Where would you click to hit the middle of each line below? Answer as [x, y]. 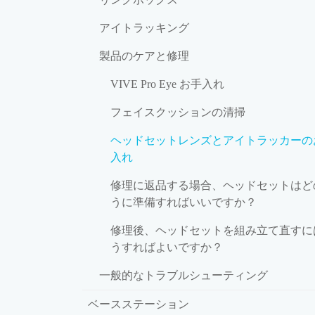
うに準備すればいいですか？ [184, 202]
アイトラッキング [144, 27]
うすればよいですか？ [167, 247]
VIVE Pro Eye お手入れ [167, 84]
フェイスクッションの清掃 [178, 112]
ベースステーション [139, 304]
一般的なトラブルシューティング [184, 275]
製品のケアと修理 [144, 56]
